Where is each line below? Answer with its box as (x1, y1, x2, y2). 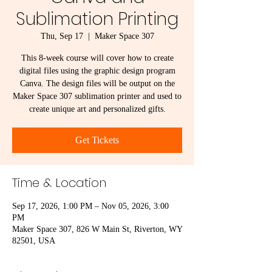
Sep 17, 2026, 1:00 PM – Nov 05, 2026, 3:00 (12, 202, 169, 211)
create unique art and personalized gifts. (29, 104, 166, 114)
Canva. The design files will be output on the (19, 79, 175, 88)
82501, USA (12, 236, 55, 245)
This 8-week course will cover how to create (21, 53, 174, 63)
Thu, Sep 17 (40, 32, 83, 41)
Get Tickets (75, 135, 119, 145)
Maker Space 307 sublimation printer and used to (13, 92, 182, 101)
